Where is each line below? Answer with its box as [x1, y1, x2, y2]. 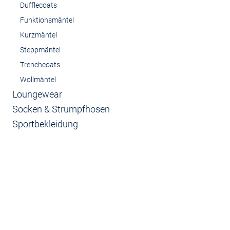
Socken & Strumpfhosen [12, 104, 110, 114]
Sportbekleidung [12, 119, 78, 129]
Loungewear [12, 89, 62, 100]
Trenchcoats [20, 61, 60, 69]
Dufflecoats [20, 1, 57, 9]
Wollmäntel [20, 75, 56, 84]
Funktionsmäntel [20, 16, 74, 24]
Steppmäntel [20, 46, 61, 54]
